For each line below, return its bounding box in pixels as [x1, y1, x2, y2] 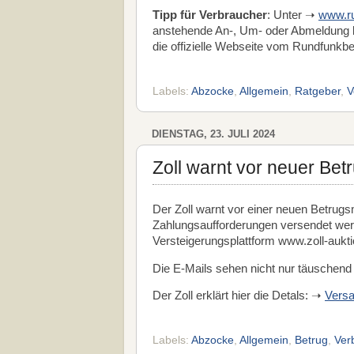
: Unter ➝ [267, 9, 318, 22]
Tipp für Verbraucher [153, 9, 267, 22]
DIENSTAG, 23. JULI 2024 [152, 127, 275, 140]
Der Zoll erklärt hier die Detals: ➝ [153, 289, 325, 303]
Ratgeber [295, 85, 341, 97]
